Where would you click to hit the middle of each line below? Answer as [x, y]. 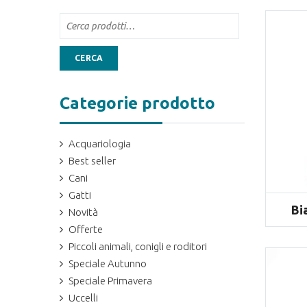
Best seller [92, 161]
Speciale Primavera [110, 281]
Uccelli [83, 298]
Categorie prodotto [137, 103]
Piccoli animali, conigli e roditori [138, 247]
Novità [83, 212]
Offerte [86, 230]
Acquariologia [100, 144]
